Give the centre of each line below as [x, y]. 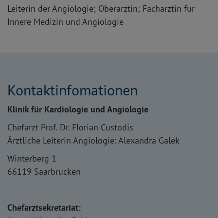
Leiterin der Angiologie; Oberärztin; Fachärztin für [101, 9]
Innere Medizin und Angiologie [65, 22]
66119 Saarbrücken [44, 172]
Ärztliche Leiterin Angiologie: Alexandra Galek [93, 141]
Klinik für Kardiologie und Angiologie [78, 109]
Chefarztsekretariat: [44, 208]
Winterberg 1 [32, 159]
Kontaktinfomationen [73, 90]
